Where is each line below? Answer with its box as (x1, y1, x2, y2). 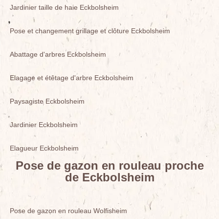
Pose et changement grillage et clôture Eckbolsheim (10, 27, 170, 35)
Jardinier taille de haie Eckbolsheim (10, 3, 119, 11)
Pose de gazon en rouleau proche (15, 159, 204, 172)
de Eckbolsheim (65, 171, 154, 184)
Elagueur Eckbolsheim (10, 144, 79, 152)
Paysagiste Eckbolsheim (10, 97, 85, 105)
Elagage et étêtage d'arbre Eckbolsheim (10, 74, 133, 82)
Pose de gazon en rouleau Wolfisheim (10, 207, 127, 215)
